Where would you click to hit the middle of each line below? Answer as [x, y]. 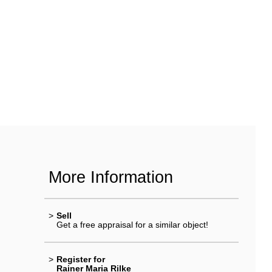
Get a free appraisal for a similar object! [132, 224]
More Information [110, 177]
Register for [80, 260]
